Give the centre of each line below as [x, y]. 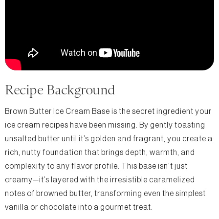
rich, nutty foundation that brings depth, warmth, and [100, 152]
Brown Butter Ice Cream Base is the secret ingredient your [108, 111]
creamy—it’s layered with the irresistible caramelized [100, 180]
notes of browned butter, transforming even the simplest [105, 193]
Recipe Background [60, 89]
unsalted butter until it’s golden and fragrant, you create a [109, 139]
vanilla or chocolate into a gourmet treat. [79, 207]
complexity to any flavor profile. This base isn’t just [96, 166]
